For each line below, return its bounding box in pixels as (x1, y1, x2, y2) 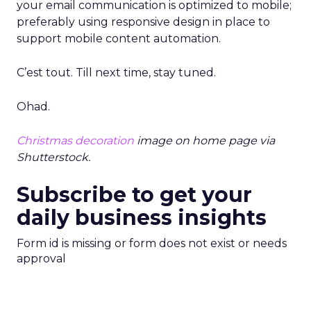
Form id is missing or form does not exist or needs (17, 237, 287, 250)
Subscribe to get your (17, 182, 252, 208)
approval (17, 252, 66, 265)
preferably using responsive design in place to (17, 15, 270, 28)
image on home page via (134, 134, 275, 147)
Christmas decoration (17, 134, 134, 147)
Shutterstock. (17, 151, 90, 164)
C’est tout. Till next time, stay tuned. (17, 66, 216, 79)
